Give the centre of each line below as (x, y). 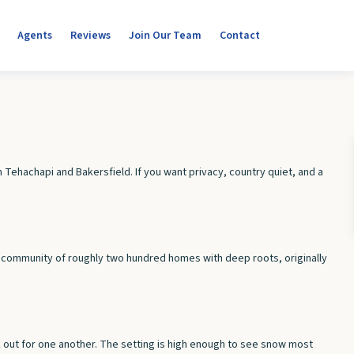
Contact (240, 36)
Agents (35, 36)
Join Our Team (165, 36)
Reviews (90, 36)
